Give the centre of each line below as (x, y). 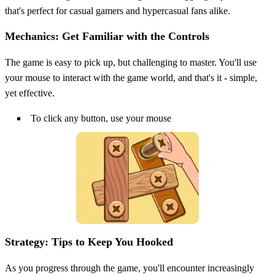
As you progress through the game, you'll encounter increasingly (130, 268)
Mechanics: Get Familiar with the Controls (107, 36)
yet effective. (30, 93)
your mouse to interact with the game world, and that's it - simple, (131, 77)
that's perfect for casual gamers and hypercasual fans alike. (118, 10)
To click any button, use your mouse (101, 118)
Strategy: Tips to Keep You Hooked (89, 242)
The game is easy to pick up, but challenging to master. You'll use (131, 62)
